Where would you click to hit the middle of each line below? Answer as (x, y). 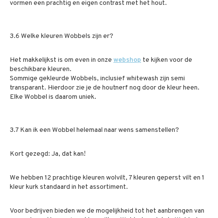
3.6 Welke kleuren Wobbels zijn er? (62, 36)
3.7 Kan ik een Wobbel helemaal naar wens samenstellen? (94, 130)
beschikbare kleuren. (41, 69)
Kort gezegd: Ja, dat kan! (48, 154)
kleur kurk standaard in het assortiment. (70, 187)
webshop (127, 60)
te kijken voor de (167, 60)
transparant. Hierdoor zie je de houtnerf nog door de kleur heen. (105, 88)
